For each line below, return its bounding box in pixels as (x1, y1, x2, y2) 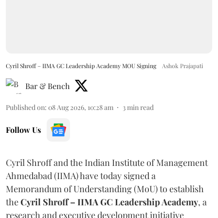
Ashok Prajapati (162, 62, 203, 70)
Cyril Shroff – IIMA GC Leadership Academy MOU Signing (6, 62, 156, 70)
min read (127, 103, 154, 112)
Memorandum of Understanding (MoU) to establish (6, 183, 204, 195)
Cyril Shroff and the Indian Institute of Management (6, 157, 208, 168)
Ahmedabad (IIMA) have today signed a (6, 170, 156, 182)
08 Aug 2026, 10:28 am (48, 103, 113, 112)
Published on (6, 103, 45, 112)
